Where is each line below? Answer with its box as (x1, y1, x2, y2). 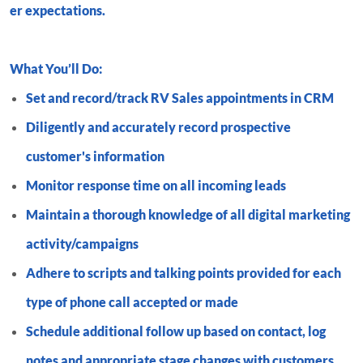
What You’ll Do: (10, 60, 102, 76)
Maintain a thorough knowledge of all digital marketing (26, 206, 350, 222)
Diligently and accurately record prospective (26, 118, 291, 135)
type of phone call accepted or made (26, 293, 238, 310)
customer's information (26, 147, 164, 164)
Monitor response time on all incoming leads (26, 177, 286, 193)
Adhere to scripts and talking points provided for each (26, 264, 341, 280)
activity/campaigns (26, 235, 139, 251)
